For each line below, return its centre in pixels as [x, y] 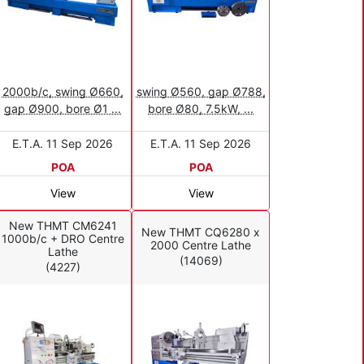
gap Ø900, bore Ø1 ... [63, 108]
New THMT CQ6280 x [201, 232]
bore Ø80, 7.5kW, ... [201, 108]
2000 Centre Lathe [201, 245]
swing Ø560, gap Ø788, [201, 91]
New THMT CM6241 [63, 226]
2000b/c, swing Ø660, [63, 91]
